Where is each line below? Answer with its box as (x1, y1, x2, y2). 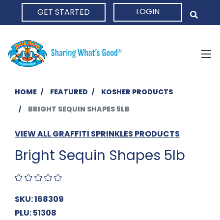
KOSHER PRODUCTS (101, 86, 173, 97)
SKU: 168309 (15, 193, 64, 205)
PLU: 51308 (15, 207, 56, 219)
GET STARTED (37, 6, 90, 18)
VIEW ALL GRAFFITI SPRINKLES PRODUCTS (15, 128, 180, 139)
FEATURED (50, 86, 88, 97)
